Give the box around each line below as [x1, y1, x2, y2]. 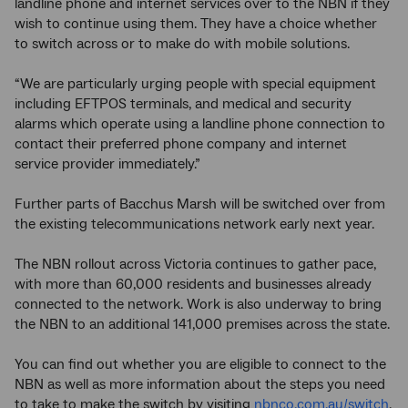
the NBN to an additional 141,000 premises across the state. [15, 315, 390, 333]
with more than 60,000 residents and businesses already [15, 275, 372, 293]
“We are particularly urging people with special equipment [15, 75, 376, 93]
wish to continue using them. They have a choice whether [15, 15, 377, 33]
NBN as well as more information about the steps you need [15, 375, 385, 393]
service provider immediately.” [15, 155, 200, 173]
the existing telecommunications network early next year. [15, 215, 374, 233]
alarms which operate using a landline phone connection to [15, 115, 385, 133]
